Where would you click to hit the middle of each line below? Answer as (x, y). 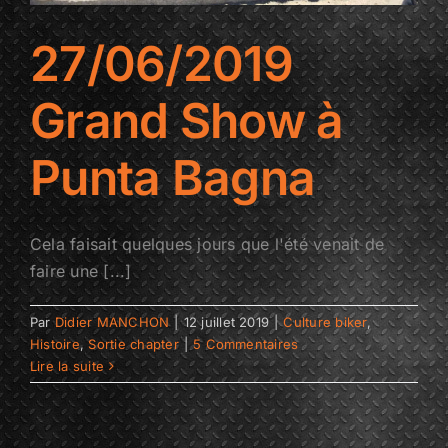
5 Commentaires (246, 344)
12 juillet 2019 (226, 322)
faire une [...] (81, 271)
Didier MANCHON (112, 322)
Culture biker (325, 322)
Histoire (55, 344)
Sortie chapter (133, 344)
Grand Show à (187, 120)
